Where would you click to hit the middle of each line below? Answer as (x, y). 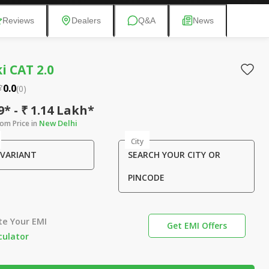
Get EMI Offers (197, 225)
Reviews (18, 20)
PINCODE (146, 177)
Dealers (86, 20)
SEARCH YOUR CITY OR (174, 155)
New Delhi (58, 123)
